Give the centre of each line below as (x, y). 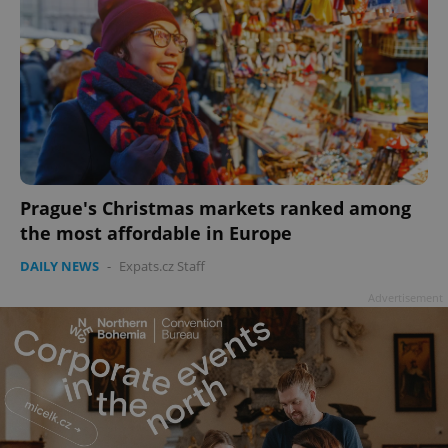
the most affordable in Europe (156, 232)
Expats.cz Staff (162, 265)
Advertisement (405, 297)
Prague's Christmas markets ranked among (215, 207)
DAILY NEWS (59, 265)
